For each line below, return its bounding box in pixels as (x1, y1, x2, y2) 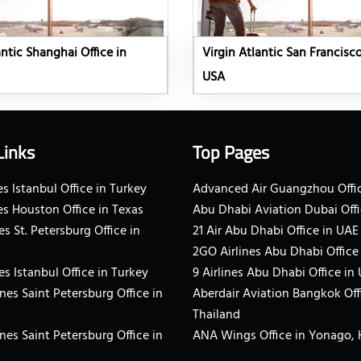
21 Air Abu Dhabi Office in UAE (193, 221, 359, 243)
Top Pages (193, 139, 269, 167)
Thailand (193, 305, 240, 326)
